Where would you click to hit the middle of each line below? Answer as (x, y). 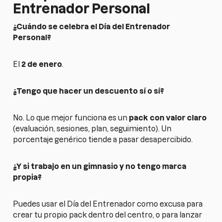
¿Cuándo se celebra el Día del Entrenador (92, 26)
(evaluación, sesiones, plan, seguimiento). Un (92, 128)
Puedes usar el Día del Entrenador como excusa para (108, 204)
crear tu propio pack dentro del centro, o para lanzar (108, 215)
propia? (28, 177)
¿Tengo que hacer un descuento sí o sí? (89, 91)
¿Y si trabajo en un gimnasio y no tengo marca (100, 166)
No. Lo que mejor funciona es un (71, 117)
